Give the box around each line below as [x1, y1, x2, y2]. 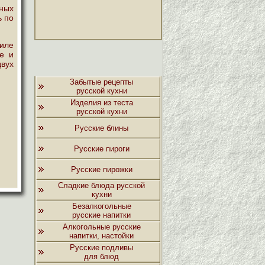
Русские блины [75, 124, 128, 132]
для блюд [84, 252, 119, 261]
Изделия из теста [70, 98, 133, 107]
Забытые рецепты [70, 77, 133, 86]
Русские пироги [73, 144, 130, 153]
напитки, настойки [69, 231, 134, 240]
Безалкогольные [72, 202, 131, 211]
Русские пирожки [70, 165, 132, 174]
